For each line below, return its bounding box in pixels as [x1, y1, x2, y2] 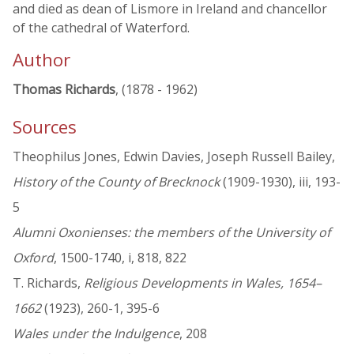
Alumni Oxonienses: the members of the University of [13, 224, 330, 242]
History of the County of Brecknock [13, 173, 220, 191]
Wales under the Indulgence [13, 325, 179, 343]
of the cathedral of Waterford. [13, 19, 190, 36]
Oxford [13, 249, 54, 267]
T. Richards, [13, 274, 84, 292]
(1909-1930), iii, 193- [220, 173, 341, 191]
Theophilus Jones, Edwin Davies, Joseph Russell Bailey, [13, 148, 335, 166]
